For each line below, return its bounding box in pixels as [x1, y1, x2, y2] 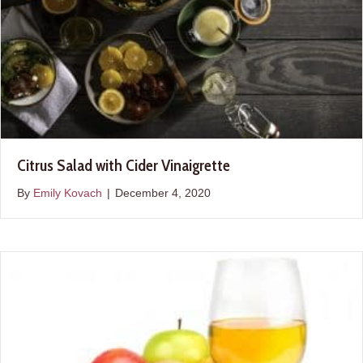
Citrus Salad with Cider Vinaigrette [17, 156, 230, 176]
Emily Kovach [33, 186, 102, 200]
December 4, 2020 [115, 186, 211, 200]
